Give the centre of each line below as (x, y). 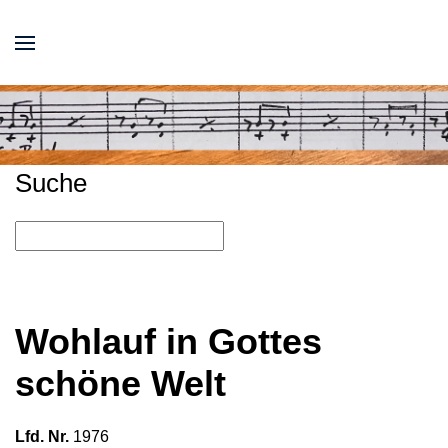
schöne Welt (120, 384)
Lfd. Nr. (42, 436)
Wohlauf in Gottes (168, 342)
